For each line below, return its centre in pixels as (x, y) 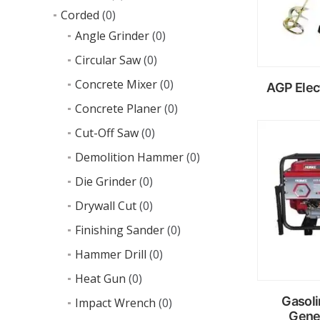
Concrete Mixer (116, 84)
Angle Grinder (112, 36)
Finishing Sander (120, 230)
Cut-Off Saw (107, 133)
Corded (80, 15)
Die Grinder (106, 181)
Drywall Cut (106, 206)
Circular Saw (108, 60)
